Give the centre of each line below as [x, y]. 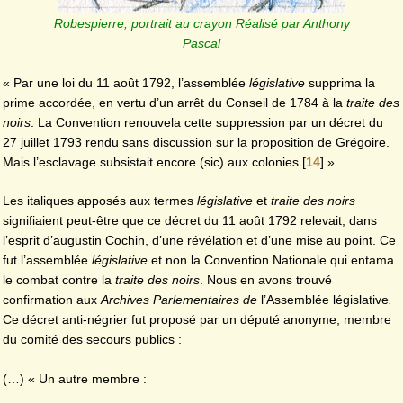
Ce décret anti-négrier [65, 320]
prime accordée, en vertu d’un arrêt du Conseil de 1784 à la [175, 102]
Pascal [201, 44]
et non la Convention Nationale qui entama [271, 260]
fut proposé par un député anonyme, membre [261, 320]
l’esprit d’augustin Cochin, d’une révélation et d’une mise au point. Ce [199, 241]
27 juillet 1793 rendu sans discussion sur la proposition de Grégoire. [196, 142]
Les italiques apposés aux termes [100, 201]
